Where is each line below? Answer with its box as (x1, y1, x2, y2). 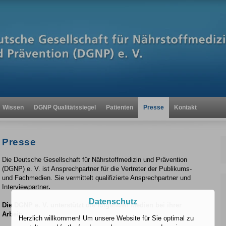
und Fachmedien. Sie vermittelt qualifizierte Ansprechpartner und (2, 174, 191, 182)
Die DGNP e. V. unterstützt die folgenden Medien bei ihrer (2, 201, 182, 209)
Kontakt (174, 104, 197, 111)
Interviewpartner (2, 183, 48, 191)
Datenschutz (89, 197, 137, 206)
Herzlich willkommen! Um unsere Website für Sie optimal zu (19, 214, 194, 222)
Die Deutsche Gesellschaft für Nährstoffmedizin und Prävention (2, 156, 187, 163)
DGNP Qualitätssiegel (34, 104, 96, 111)
